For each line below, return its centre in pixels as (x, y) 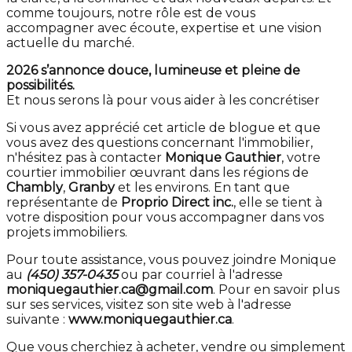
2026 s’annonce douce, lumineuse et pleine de (153, 70)
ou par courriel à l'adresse (200, 275)
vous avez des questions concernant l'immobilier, (159, 143)
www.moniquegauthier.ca (150, 319)
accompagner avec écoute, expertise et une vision (164, 28)
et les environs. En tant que (202, 187)
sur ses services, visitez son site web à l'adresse (149, 304)
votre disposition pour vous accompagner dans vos (165, 217)
